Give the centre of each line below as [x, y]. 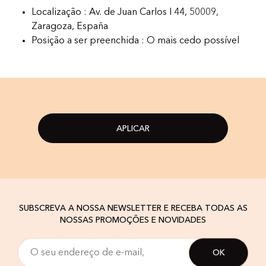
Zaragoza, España [70, 27]
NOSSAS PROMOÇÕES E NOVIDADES [133, 221]
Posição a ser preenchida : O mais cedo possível [135, 41]
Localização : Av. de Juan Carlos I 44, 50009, [125, 13]
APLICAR [133, 129]
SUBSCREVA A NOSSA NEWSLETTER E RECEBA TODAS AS [133, 209]
